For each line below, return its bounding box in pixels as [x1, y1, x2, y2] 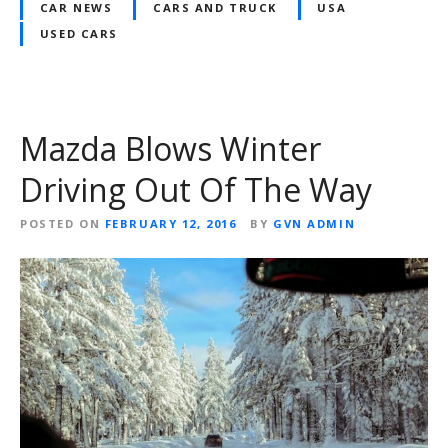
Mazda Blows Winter [20, 126, 321, 170]
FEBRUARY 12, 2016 [104, 215, 237, 231]
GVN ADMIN [273, 215, 356, 231]
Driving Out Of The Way [20, 167, 372, 211]
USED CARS [39, 25, 118, 41]
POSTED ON [20, 215, 101, 231]
